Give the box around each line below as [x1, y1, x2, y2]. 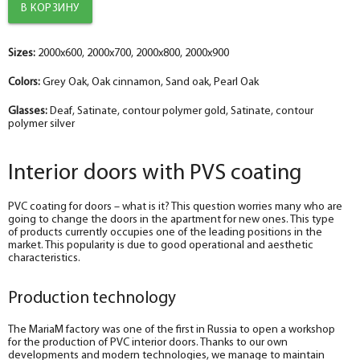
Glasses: [8, 104, 47, 117]
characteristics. [8, 252, 80, 264]
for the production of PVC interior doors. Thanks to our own [8, 336, 288, 349]
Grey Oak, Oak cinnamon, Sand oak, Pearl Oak [40, 76, 259, 88]
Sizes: [8, 47, 35, 59]
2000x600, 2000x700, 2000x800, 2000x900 [35, 47, 229, 59]
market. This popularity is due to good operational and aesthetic [8, 239, 313, 252]
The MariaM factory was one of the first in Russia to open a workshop [8, 323, 335, 336]
